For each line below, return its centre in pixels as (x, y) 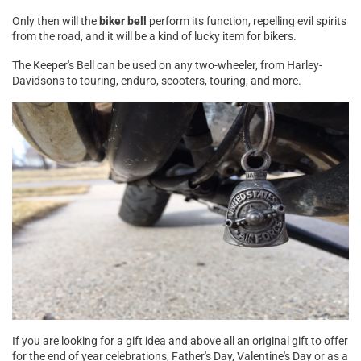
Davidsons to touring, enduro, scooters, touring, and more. (157, 81)
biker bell (123, 21)
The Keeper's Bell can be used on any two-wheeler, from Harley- (167, 66)
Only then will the (56, 21)
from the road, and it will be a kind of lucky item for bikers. (154, 37)
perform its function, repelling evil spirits (247, 21)
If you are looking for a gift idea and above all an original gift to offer (180, 341)
